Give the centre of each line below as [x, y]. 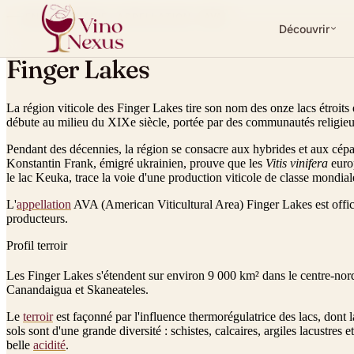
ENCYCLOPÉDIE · [72, 17]
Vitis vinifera [297, 163]
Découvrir [305, 28]
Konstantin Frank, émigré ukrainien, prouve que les [136, 163]
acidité [49, 345]
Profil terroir [37, 245]
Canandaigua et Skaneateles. [77, 289]
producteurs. [37, 218]
